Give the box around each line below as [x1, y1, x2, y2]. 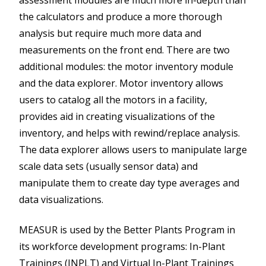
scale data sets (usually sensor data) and [19, 160, 198, 173]
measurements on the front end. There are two [19, 43, 230, 57]
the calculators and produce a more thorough [19, 10, 222, 24]
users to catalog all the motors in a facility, [19, 93, 207, 107]
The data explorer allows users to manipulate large [19, 143, 247, 157]
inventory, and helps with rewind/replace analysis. [19, 126, 240, 140]
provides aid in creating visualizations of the [19, 110, 215, 123]
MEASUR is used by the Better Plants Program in [19, 223, 235, 236]
